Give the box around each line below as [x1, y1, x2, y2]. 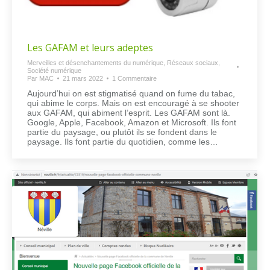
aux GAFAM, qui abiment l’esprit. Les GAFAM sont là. [27, 107, 230, 118]
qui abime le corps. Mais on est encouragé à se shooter [27, 98, 239, 108]
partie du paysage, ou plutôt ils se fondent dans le [27, 127, 217, 137]
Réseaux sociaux [167, 58, 218, 66]
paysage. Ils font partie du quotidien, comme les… [27, 136, 218, 146]
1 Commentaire [112, 74, 157, 82]
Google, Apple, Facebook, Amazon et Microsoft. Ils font [27, 117, 236, 127]
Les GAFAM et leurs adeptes [27, 40, 153, 54]
